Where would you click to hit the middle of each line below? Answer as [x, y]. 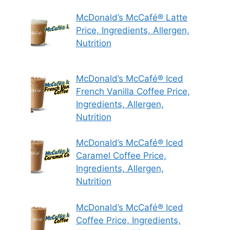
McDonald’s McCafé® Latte [131, 18]
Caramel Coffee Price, [121, 156]
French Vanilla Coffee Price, [133, 91]
